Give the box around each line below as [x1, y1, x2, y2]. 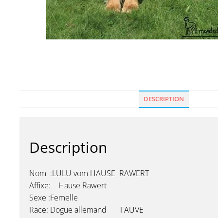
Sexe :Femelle [29, 192, 78, 203]
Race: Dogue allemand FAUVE [29, 204, 144, 215]
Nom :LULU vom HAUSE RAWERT [29, 168, 149, 179]
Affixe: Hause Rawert [29, 180, 107, 191]
